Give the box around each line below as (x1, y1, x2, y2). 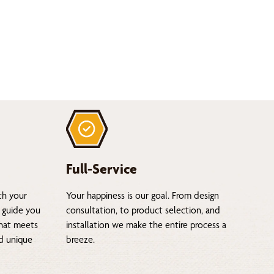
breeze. (66, 233, 95, 245)
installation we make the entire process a (66, 218, 226, 231)
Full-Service (66, 160, 137, 177)
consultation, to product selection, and (66, 204, 220, 216)
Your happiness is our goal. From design (66, 189, 219, 201)
